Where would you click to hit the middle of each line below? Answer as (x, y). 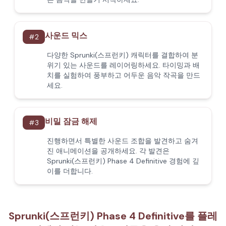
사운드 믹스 (66, 36)
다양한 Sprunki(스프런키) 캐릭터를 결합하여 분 (123, 55)
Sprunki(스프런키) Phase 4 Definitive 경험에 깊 (123, 161)
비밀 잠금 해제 (71, 121)
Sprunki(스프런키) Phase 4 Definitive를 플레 (113, 216)
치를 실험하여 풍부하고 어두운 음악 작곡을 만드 (124, 75)
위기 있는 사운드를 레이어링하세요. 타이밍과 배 (123, 65)
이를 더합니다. (70, 171)
